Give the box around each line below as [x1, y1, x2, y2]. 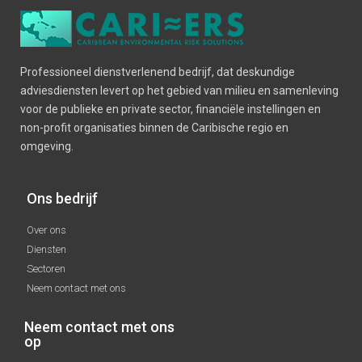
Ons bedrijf [26, 190, 98, 208]
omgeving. [20, 140, 74, 153]
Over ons [26, 224, 66, 237]
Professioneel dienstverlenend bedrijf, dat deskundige [20, 65, 295, 78]
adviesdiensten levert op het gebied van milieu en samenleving [20, 84, 339, 97]
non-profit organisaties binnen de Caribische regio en [20, 121, 288, 134]
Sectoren [26, 263, 65, 276]
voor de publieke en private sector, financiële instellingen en [20, 103, 321, 116]
